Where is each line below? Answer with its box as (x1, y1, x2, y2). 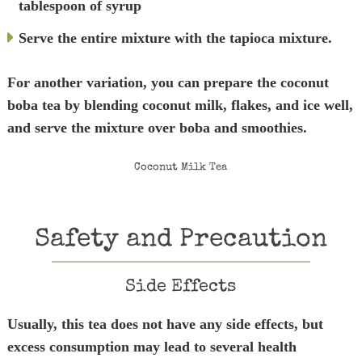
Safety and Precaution (34, 227, 327, 254)
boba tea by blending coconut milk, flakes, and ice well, (6, 97, 353, 113)
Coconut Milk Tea (134, 162, 228, 173)
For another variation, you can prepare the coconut (6, 74, 329, 90)
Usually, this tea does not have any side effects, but (6, 316, 323, 332)
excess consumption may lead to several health (6, 339, 297, 355)
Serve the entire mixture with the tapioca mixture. (18, 30, 332, 46)
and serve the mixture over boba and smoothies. (6, 120, 307, 136)
